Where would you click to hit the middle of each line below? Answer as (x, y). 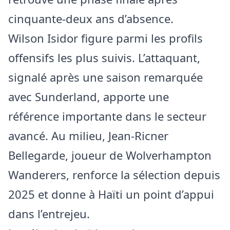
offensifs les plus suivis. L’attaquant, (104, 58)
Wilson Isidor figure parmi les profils (106, 38)
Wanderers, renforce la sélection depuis (114, 175)
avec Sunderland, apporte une (89, 97)
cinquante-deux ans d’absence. (91, 19)
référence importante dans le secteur (107, 116)
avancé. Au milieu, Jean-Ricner (88, 136)
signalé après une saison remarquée (106, 77)
